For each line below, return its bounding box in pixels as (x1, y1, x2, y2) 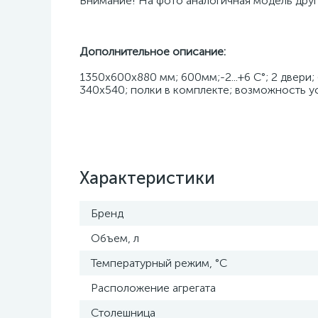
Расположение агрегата (91, 281, 216, 295)
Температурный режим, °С (91, 256, 227, 270)
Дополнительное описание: (79, 45, 226, 58)
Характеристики (79, 168, 215, 188)
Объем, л (91, 231, 139, 245)
